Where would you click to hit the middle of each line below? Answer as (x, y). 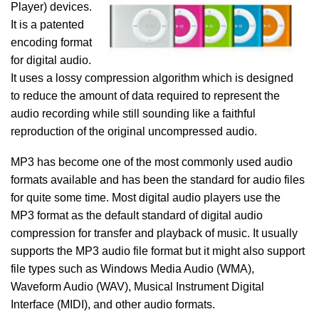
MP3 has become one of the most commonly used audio (152, 162)
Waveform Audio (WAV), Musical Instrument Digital (137, 287)
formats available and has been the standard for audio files (158, 180)
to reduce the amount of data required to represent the (145, 96)
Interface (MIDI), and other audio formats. (113, 304)
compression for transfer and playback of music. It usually (154, 233)
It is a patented (47, 25)
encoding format (51, 42)
